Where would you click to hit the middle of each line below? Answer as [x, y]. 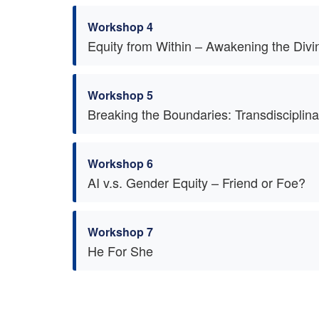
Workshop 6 [120, 163]
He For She [120, 251]
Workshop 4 [120, 27]
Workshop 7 [120, 232]
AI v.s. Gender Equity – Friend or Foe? [197, 182]
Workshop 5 [120, 95]
